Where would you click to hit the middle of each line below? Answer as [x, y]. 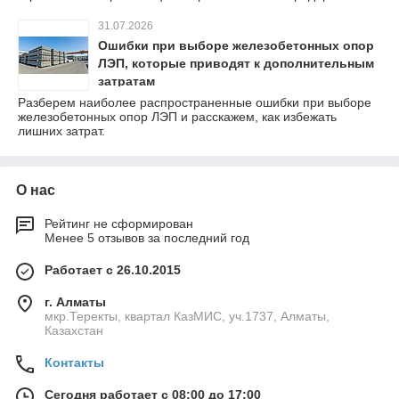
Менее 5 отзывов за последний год [147, 237]
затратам [126, 81]
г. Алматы [75, 301]
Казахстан [74, 330]
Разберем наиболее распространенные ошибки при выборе [195, 102]
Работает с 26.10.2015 [113, 269]
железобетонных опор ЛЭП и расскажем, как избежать [177, 116]
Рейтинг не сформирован [119, 223]
